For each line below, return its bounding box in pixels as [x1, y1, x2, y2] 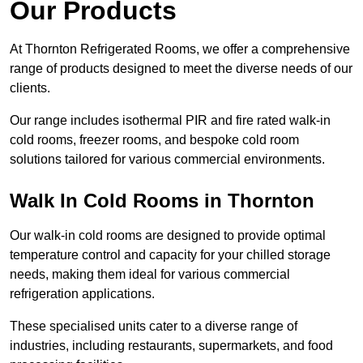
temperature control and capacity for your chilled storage [10, 248, 331, 263]
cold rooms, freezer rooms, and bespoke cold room [10, 133, 299, 147]
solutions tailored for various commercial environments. [10, 152, 325, 167]
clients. [10, 81, 50, 96]
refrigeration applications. [10, 287, 155, 301]
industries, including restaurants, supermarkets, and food [10, 339, 333, 353]
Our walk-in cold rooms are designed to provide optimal [10, 228, 326, 243]
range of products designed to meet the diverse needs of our [10, 62, 352, 76]
